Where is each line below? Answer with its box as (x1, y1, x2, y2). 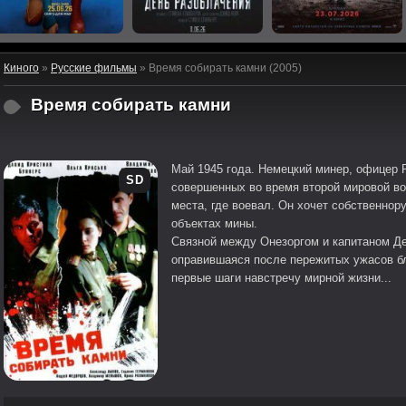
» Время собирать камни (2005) (137, 62, 302, 74)
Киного (4, 62, 39, 74)
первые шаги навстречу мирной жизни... (171, 271, 391, 285)
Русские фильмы (51, 62, 137, 74)
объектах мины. (171, 217, 257, 230)
